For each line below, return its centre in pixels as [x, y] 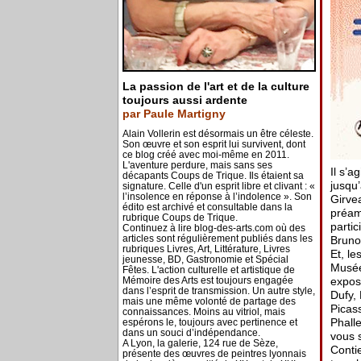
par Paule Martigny [174, 114]
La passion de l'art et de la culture [216, 86]
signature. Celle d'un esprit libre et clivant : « [218, 186]
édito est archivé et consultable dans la [207, 207]
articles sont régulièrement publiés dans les [217, 239]
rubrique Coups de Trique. [180, 218]
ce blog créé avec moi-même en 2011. [205, 155]
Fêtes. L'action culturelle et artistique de [208, 270]
